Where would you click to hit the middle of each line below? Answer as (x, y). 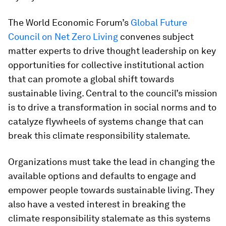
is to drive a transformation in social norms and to (112, 107)
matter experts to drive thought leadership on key (112, 51)
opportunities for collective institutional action (106, 65)
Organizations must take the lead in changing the (111, 162)
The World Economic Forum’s (69, 22)
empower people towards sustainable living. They (111, 190)
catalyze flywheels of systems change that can (106, 121)
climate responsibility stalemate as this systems (109, 218)
